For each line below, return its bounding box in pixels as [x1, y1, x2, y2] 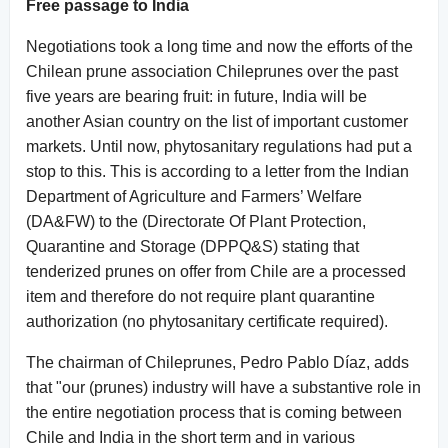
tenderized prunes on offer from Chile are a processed [26, 262, 406, 280]
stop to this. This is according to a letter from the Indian [26, 162, 409, 180]
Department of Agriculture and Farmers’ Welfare [26, 187, 362, 205]
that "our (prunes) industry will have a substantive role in [26, 378, 421, 396]
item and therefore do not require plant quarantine [26, 287, 375, 305]
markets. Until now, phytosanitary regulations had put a [26, 137, 412, 155]
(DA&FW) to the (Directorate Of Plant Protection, [26, 212, 366, 230]
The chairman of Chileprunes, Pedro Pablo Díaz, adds [26, 353, 409, 371]
